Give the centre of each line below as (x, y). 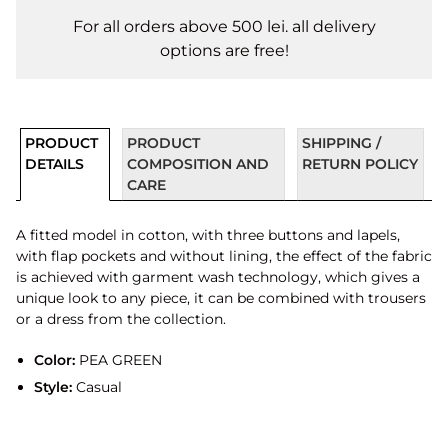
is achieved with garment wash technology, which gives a (218, 277)
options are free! (224, 50)
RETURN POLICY (360, 164)
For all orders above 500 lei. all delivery (224, 26)
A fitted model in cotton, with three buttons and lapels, (208, 235)
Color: (54, 360)
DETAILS (54, 164)
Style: (52, 386)
